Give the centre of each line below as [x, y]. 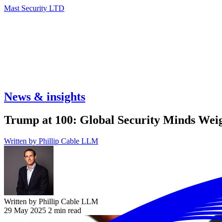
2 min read [65, 210]
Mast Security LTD [34, 8]
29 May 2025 [25, 210]
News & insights [45, 96]
